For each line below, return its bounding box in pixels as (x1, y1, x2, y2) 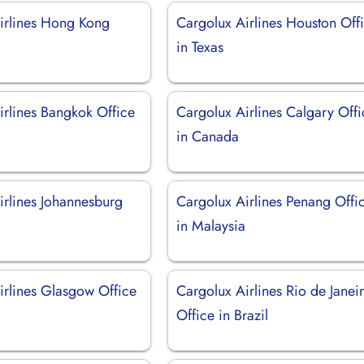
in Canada (176, 125, 240, 147)
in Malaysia (176, 214, 246, 236)
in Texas (176, 36, 224, 58)
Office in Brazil (176, 304, 269, 326)
